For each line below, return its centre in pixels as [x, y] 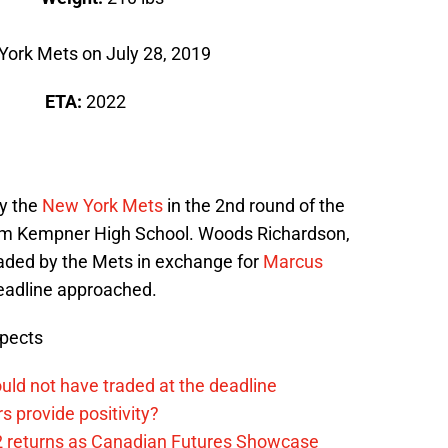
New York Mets [102, 206]
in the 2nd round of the [254, 206]
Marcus [293, 262]
